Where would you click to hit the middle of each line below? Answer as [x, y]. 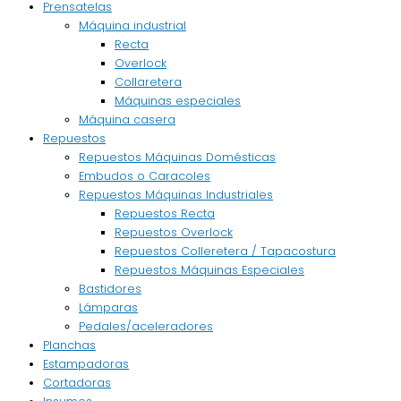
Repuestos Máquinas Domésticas [177, 158]
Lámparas [108, 308]
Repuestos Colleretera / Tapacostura [225, 252]
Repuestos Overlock [174, 233]
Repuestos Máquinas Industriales [176, 195]
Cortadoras [77, 383]
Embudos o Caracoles [145, 176]
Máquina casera [127, 120]
